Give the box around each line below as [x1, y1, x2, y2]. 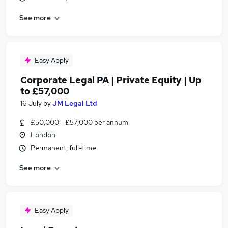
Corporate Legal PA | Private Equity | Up [20, 74, 202, 86]
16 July [20, 99, 42, 108]
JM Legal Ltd [52, 99, 97, 108]
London [31, 130, 55, 139]
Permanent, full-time [31, 143, 96, 152]
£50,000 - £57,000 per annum [31, 118, 128, 127]
